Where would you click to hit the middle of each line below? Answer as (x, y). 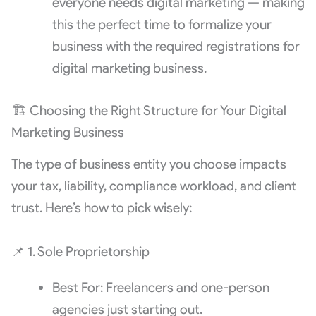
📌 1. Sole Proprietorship (80, 251)
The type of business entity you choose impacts (148, 164)
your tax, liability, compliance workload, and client (153, 186)
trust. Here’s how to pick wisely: (101, 207)
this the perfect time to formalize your (162, 24)
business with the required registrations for (176, 46)
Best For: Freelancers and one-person (160, 287)
